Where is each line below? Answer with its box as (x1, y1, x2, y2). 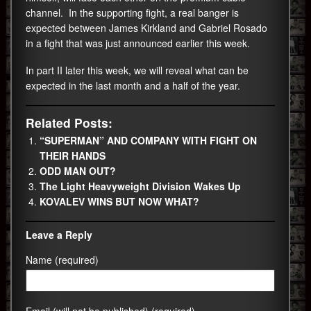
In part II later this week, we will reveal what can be (26, 63, 249, 77)
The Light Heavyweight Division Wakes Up (40, 179, 241, 193)
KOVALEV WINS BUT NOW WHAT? (40, 194, 199, 208)
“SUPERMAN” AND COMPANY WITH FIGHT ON (40, 133, 257, 147)
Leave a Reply (26, 228, 92, 242)
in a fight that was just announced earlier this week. (26, 36, 250, 50)
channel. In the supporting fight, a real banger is (26, 6, 239, 19)
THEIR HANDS (40, 149, 106, 162)
